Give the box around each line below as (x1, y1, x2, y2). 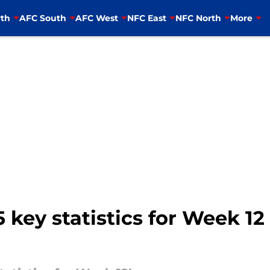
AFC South (19, 12, 66, 24)
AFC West (75, 12, 118, 24)
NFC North (175, 12, 221, 24)
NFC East (127, 12, 166, 24)
